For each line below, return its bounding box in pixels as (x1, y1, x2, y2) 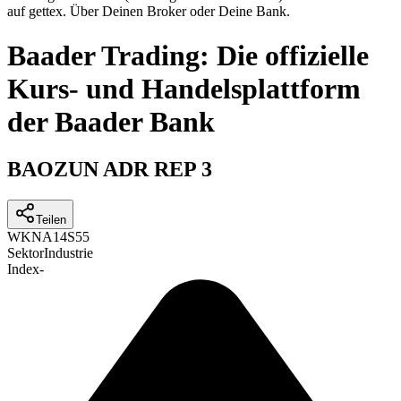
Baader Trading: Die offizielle (7, 38, 369, 72)
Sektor (7, 245, 44, 261)
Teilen (36, 213, 66, 227)
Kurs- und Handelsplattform (7, 72, 361, 105)
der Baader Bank (7, 105, 215, 138)
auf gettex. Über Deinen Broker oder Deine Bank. (7, 4, 290, 20)
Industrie (44, 245, 93, 261)
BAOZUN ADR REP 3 (7, 158, 212, 182)
